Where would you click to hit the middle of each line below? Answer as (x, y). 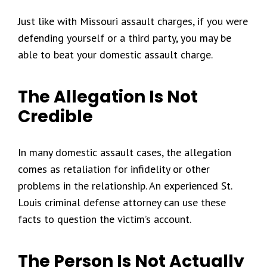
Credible (55, 117)
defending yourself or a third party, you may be (125, 38)
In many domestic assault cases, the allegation (125, 152)
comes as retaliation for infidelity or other (114, 169)
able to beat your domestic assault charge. (115, 55)
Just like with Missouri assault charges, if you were (133, 21)
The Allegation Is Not (108, 97)
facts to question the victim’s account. (105, 219)
